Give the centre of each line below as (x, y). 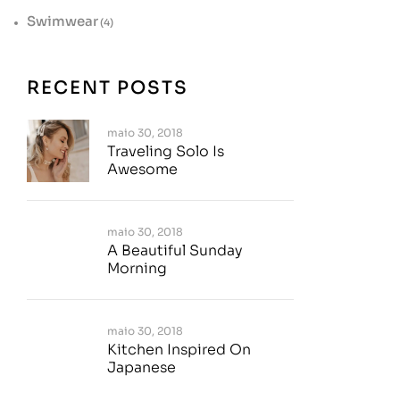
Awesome (142, 169)
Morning (137, 268)
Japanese (142, 367)
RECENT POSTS (108, 88)
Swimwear (62, 21)
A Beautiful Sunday (175, 250)
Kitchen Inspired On (179, 350)
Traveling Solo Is (166, 151)
